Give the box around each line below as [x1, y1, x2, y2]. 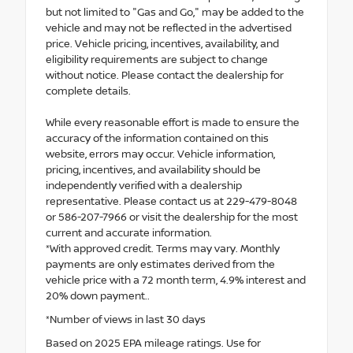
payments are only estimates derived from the [46, 258, 275, 271]
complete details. [46, 84, 131, 98]
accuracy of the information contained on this [46, 132, 269, 145]
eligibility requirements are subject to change [46, 53, 268, 66]
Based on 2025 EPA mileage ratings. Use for [46, 336, 261, 350]
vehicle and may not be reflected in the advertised [46, 21, 292, 35]
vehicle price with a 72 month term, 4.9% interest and [46, 273, 306, 287]
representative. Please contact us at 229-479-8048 [46, 195, 297, 208]
